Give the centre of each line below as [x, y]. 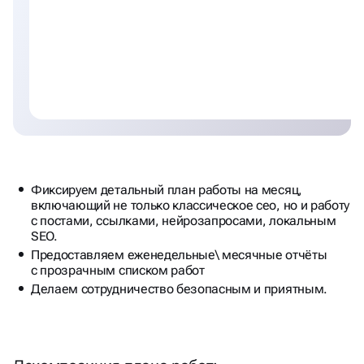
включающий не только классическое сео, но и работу [190, 205]
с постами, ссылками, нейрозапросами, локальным [184, 220]
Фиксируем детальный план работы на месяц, [167, 189]
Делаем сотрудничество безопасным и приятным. [179, 288]
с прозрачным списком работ [118, 270]
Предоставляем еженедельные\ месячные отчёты [179, 254]
